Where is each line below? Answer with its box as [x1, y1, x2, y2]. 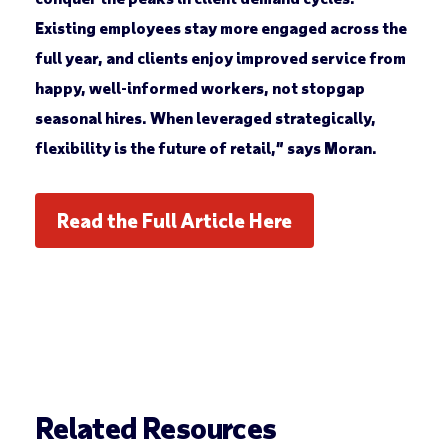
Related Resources [34, 409, 277, 446]
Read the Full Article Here [56, 208, 292, 233]
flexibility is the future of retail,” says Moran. [34, 138, 377, 158]
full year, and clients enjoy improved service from [34, 48, 406, 68]
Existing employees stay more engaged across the [34, 18, 407, 38]
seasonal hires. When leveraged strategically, [34, 108, 376, 128]
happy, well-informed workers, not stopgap [34, 78, 365, 98]
